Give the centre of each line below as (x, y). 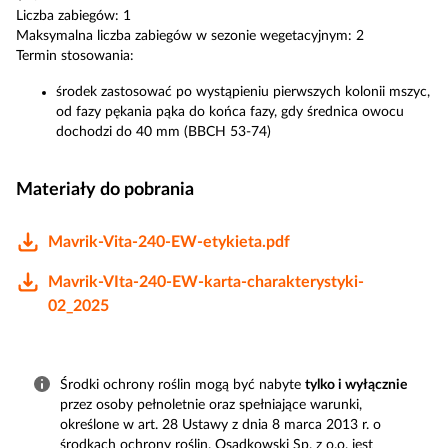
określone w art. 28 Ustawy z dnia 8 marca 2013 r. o (220, 425)
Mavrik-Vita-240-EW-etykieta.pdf (169, 242)
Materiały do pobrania (105, 190)
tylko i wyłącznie (356, 385)
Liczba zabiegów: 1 (73, 16)
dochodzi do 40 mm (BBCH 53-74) (163, 132)
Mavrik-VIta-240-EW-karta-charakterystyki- (206, 282)
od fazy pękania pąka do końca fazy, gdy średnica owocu (230, 112)
